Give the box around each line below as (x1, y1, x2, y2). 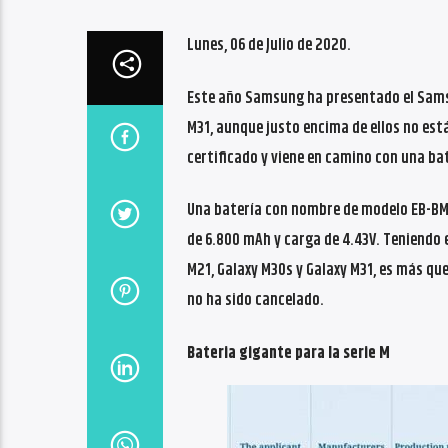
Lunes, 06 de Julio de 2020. (186, 33, 351, 59)
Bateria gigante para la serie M (186, 340, 390, 366)
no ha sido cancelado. (186, 288, 324, 314)
